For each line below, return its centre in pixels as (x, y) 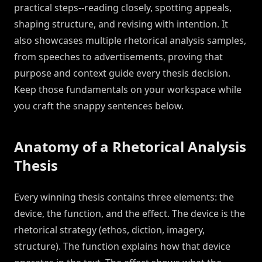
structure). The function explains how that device (122, 247)
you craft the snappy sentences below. (99, 106)
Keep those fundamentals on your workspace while (128, 90)
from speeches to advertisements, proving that (118, 57)
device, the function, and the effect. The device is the (130, 214)
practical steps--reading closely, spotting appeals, (123, 8)
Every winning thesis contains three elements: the (124, 197)
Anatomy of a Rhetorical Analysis (130, 147)
